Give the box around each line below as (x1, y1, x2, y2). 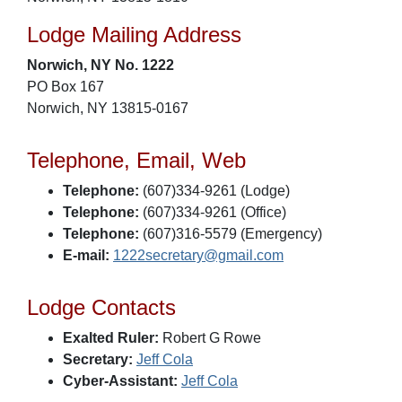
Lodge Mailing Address (27, 22, 241, 47)
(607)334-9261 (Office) (139, 205, 286, 220)
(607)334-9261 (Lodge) (139, 183, 290, 198)
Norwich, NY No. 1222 (27, 57, 174, 73)
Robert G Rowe (159, 330, 261, 345)
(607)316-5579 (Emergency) (139, 226, 322, 241)
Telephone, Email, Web (27, 148, 246, 172)
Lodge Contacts (27, 295, 176, 319)
